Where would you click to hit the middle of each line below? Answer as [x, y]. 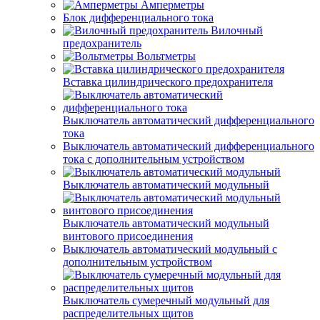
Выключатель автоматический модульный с [170, 249]
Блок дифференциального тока [138, 17]
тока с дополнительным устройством [154, 159]
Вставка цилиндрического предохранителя [168, 82]
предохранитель [102, 43]
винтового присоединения [128, 236]
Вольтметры [166, 56]
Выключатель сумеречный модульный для [166, 300]
